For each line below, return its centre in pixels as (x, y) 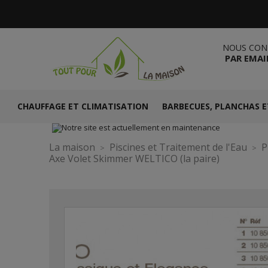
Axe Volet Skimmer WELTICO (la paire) (134, 159)
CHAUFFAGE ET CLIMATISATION (83, 106)
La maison (72, 147)
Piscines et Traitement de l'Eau (178, 147)
